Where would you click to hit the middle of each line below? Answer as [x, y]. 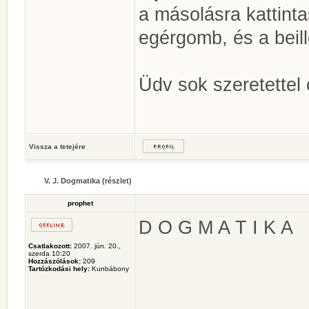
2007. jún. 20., [96, 246]
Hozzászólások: [54, 261]
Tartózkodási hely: [59, 269]
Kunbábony [109, 269]
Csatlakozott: [50, 246]
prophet [80, 203]
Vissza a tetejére [57, 147]
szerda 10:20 [49, 253]
